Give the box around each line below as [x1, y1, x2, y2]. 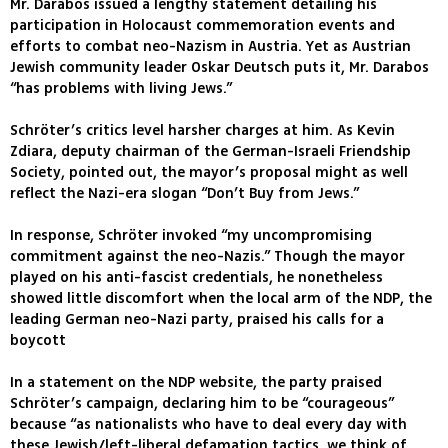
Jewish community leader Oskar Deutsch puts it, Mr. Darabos [10, 57, 429, 79]
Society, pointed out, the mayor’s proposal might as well [10, 162, 408, 184]
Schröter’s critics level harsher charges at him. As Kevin [10, 120, 395, 142]
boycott [10, 330, 66, 352]
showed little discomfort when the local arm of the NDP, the [10, 288, 432, 310]
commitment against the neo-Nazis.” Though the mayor [10, 246, 405, 268]
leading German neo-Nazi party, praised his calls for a [10, 309, 384, 331]
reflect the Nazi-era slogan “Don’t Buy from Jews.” [10, 183, 359, 205]
